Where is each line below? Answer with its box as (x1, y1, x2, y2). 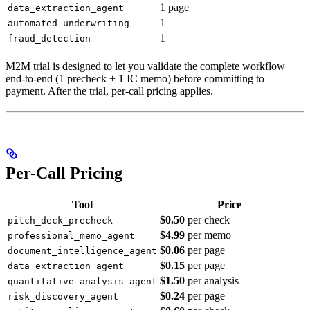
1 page (160, 1, 189, 14)
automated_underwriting (8, 18, 129, 29)
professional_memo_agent (8, 230, 135, 241)
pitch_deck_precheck (8, 215, 113, 226)
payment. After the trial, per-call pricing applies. (6, 85, 213, 98)
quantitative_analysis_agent (8, 276, 157, 287)
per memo (185, 229, 231, 241)
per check (185, 214, 230, 226)
